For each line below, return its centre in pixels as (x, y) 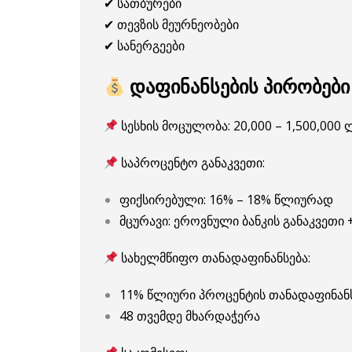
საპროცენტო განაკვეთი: (192, 163)
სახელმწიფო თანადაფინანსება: (214, 258)
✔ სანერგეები (144, 46)
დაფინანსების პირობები (238, 86)
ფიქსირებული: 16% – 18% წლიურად (226, 200)
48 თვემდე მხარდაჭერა (190, 316)
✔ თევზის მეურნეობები (171, 25)
